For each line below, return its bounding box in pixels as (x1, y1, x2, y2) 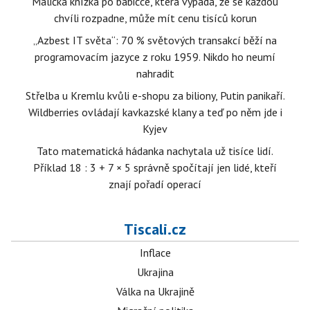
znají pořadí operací (109, 177, 201, 192)
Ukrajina (136, 265, 174, 280)
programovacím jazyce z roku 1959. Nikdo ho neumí (35, 50, 275, 64)
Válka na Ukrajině (116, 284, 194, 299)
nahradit (136, 66, 174, 81)
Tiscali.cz (124, 219, 186, 239)
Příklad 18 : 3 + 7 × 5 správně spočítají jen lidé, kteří (33, 161, 277, 175)
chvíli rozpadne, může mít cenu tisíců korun (53, 11, 257, 26)
